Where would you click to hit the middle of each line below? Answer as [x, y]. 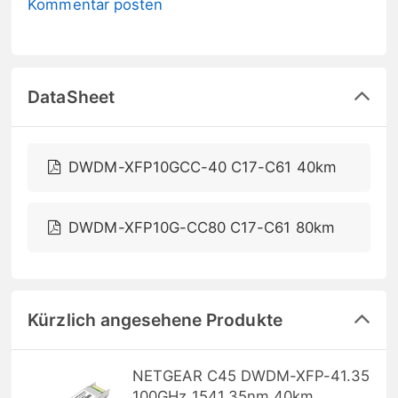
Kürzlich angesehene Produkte [155, 320]
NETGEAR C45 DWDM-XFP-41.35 [251, 376]
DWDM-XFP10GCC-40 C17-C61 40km [203, 167]
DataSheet [71, 96]
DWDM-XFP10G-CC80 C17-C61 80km [202, 228]
